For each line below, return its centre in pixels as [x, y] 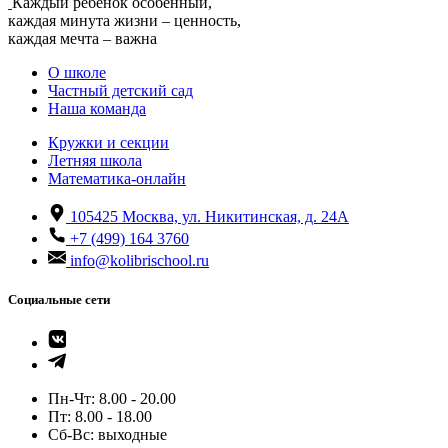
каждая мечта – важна [82, 38]
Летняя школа [95, 160]
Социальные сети [59, 299]
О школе [77, 72]
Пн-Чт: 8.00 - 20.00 [112, 398]
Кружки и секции [108, 142]
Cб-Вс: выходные [107, 434]
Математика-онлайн [117, 178]
